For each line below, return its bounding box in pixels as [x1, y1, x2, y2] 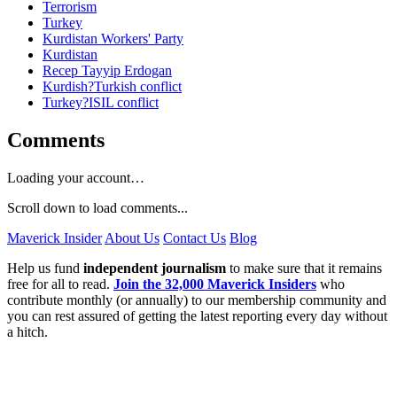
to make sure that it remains [226, 260, 382, 276]
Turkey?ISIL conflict [43, 95, 159, 111]
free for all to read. [7, 276, 113, 292]
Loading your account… [7, 169, 144, 185]
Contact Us [163, 230, 226, 245]
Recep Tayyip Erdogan [43, 63, 172, 79]
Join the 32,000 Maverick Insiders [113, 276, 316, 292]
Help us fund [7, 260, 83, 276]
